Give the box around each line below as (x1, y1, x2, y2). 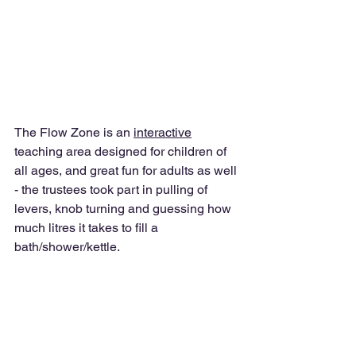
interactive (133, 125, 192, 140)
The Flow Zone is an (14, 125, 133, 140)
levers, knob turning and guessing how (14, 201, 234, 216)
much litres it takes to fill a (14, 220, 161, 235)
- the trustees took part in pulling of (14, 182, 211, 197)
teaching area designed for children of (14, 144, 230, 159)
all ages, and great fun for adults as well (14, 163, 240, 178)
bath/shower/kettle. (14, 239, 122, 254)
